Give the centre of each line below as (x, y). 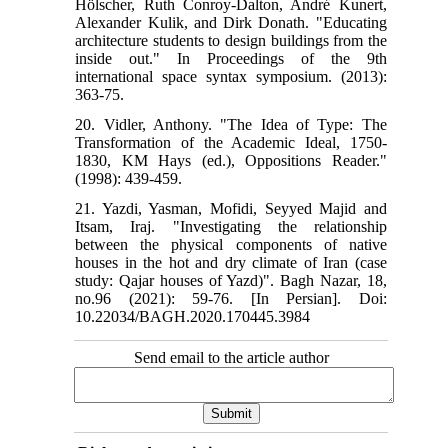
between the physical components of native (231, 245)
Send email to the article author (231, 358)
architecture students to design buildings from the (231, 41)
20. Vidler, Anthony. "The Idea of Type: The (231, 125)
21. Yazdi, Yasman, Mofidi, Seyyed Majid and (231, 209)
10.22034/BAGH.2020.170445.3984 (193, 317)
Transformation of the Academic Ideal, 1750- (231, 143)
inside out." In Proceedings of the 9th (231, 59)
